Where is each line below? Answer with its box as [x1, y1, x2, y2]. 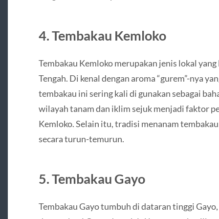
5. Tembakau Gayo [38, 170, 145, 187]
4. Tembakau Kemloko [38, 27, 166, 44]
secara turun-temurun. [38, 133, 124, 144]
